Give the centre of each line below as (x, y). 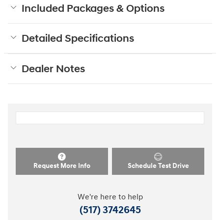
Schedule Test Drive (158, 166)
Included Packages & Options (93, 9)
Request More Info (62, 166)
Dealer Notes (53, 69)
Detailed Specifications (78, 39)
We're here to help (110, 197)
